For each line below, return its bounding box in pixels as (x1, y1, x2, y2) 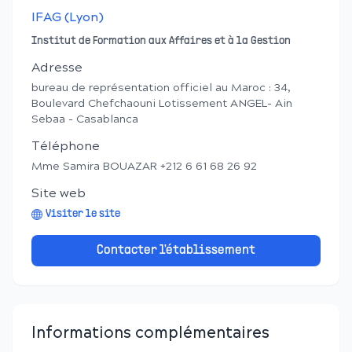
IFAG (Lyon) (31, 10, 104, 25)
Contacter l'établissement (97, 245, 255, 256)
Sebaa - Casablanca (31, 113, 138, 126)
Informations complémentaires (31, 324, 269, 343)
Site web (31, 186, 86, 201)
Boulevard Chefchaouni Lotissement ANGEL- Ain (31, 97, 292, 111)
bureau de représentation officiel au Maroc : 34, (31, 82, 291, 95)
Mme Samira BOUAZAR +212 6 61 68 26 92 (31, 160, 257, 174)
